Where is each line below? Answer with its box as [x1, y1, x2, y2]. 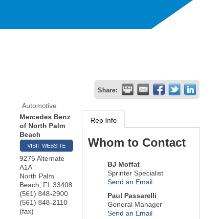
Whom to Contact [88, 135, 186, 149]
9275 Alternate [20, 154, 65, 162]
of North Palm [20, 121, 65, 130]
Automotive [22, 101, 57, 109]
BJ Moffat [107, 160, 140, 168]
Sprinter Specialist [107, 169, 163, 177]
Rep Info [90, 116, 117, 124]
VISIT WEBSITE [27, 142, 66, 149]
